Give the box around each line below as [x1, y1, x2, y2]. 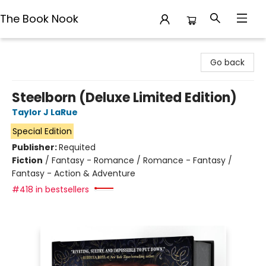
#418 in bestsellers [12, 183, 89, 195]
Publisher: [12, 141, 59, 153]
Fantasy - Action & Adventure [12, 167, 135, 179]
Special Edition [12, 125, 72, 137]
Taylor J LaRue [12, 106, 78, 118]
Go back [210, 56, 245, 68]
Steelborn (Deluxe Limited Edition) [12, 88, 237, 107]
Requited [59, 141, 96, 153]
